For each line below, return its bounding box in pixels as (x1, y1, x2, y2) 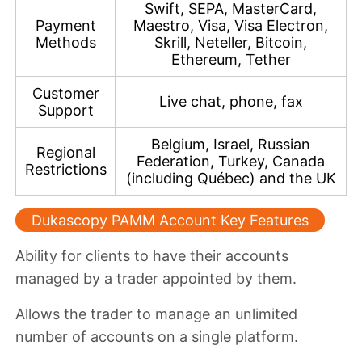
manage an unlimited (155, 305, 297, 322)
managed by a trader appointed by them (15, 269, 293, 287)
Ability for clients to (15, 246, 149, 264)
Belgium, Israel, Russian (151, 135, 310, 153)
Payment (35, 16, 96, 34)
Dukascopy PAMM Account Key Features (32, 211, 309, 229)
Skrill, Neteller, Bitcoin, (154, 33, 307, 51)
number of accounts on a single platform (15, 327, 294, 345)
